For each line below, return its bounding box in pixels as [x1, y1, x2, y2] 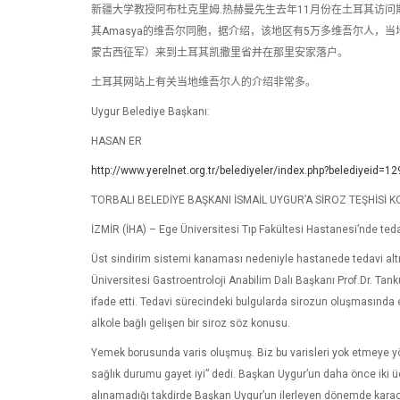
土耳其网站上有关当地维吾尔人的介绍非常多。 [91, 76, 316, 88]
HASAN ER [91, 135, 142, 147]
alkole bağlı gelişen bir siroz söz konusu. [91, 317, 290, 329]
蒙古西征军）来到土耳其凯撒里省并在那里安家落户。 [91, 46, 348, 59]
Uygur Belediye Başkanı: [91, 105, 210, 118]
